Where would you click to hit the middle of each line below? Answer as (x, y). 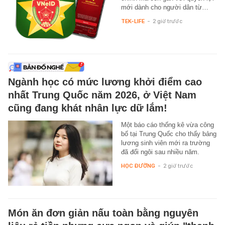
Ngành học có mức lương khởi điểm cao (105, 82)
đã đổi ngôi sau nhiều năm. (160, 152)
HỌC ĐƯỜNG (138, 166)
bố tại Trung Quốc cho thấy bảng (168, 134)
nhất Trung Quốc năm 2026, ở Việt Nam (102, 95)
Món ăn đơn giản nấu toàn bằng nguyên (103, 213)
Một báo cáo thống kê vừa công (167, 125)
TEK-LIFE (133, 21)
